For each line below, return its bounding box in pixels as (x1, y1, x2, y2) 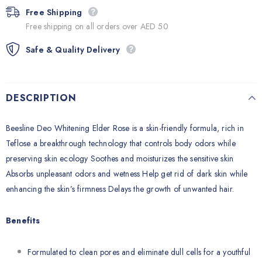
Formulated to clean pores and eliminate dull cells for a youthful (27, 246, 251, 258)
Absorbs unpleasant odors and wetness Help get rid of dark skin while (6, 168, 248, 180)
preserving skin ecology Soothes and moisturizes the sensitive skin (6, 153, 234, 164)
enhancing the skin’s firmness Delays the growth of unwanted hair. (6, 183, 235, 195)
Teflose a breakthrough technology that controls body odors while (6, 137, 236, 149)
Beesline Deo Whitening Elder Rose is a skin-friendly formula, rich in (6, 122, 244, 134)
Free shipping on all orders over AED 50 (26, 20, 168, 32)
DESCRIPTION (6, 91, 77, 105)
